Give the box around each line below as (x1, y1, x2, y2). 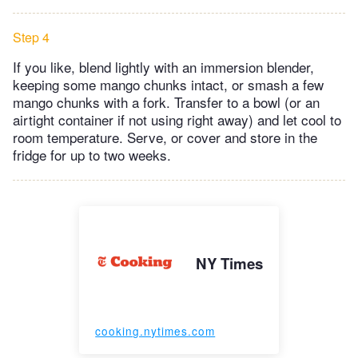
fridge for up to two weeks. (13, 144, 171, 165)
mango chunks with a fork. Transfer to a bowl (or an (13, 91, 320, 112)
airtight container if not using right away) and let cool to (13, 109, 341, 129)
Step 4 (13, 27, 50, 46)
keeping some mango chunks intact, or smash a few (13, 74, 324, 94)
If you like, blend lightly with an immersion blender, (13, 56, 314, 77)
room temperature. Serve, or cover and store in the (13, 126, 317, 147)
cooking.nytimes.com (95, 322, 216, 339)
